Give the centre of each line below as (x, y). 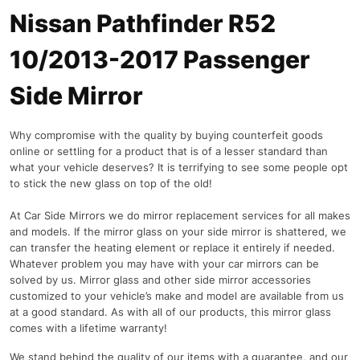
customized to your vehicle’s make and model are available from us (177, 296)
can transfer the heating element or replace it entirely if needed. (172, 247)
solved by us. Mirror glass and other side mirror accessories (160, 280)
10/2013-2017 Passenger (160, 59)
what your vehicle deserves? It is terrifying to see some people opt (179, 167)
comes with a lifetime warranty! (90, 328)
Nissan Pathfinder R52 (143, 23)
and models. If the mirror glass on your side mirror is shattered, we (178, 231)
